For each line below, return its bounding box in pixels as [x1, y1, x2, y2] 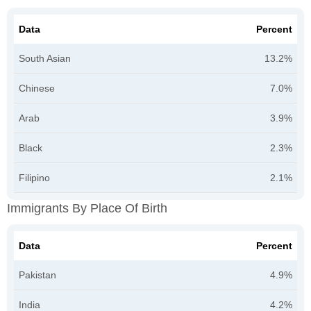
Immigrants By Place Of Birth [7, 201, 167, 215]
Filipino [19, 172, 50, 183]
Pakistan [19, 269, 56, 280]
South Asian [19, 53, 71, 64]
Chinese [19, 83, 55, 94]
